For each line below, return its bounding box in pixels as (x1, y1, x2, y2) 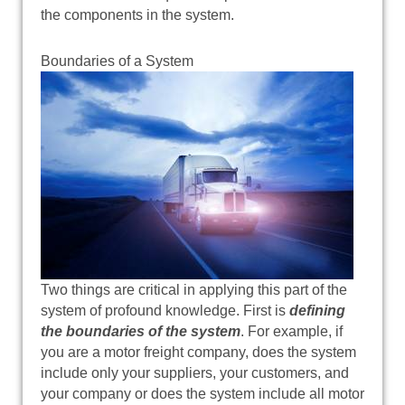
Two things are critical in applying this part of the (41, 281, 347, 297)
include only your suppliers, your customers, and (41, 364, 349, 381)
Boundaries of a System (41, 52, 193, 69)
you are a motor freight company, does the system (41, 344, 356, 360)
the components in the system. (41, 6, 234, 23)
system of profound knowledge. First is (41, 302, 289, 318)
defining (289, 302, 345, 318)
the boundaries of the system (41, 323, 240, 339)
